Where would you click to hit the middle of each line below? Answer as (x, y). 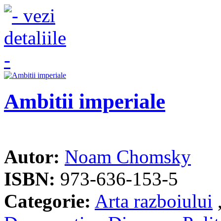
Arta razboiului (154, 201)
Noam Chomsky (128, 157)
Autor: (32, 157)
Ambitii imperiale (85, 102)
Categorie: (47, 201)
